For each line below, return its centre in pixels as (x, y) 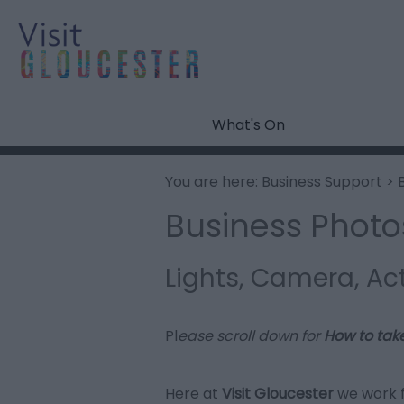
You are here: (213, 182)
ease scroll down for (251, 336)
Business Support (322, 182)
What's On (248, 125)
